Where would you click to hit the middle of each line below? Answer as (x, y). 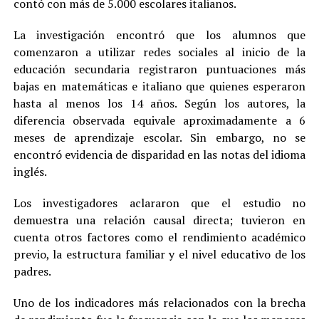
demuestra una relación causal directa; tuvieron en (159, 220)
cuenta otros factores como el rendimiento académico (159, 237)
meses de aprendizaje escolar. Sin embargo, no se (159, 137)
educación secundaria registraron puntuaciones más (159, 69)
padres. (32, 271)
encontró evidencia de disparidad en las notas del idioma (159, 154)
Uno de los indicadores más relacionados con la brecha (159, 302)
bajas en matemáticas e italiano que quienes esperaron (159, 86)
